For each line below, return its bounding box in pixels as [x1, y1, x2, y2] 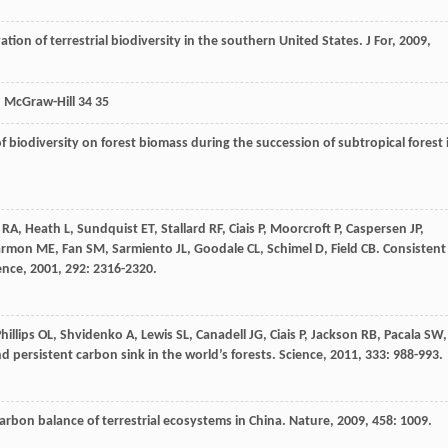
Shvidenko [60, 328, 123, 344]
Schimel [267, 242, 312, 258]
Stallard [161, 222, 206, 238]
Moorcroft [270, 222, 331, 238]
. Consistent [376, 242, 446, 258]
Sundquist [77, 222, 138, 238]
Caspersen [346, 222, 407, 238]
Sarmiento [112, 242, 173, 258]
